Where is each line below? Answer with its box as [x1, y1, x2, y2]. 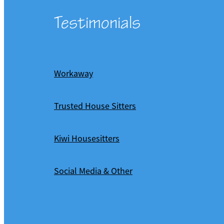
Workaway [54, 68, 93, 79]
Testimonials [54, 12, 140, 34]
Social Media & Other [54, 165, 132, 177]
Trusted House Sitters [54, 100, 136, 112]
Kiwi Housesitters [54, 133, 119, 144]
